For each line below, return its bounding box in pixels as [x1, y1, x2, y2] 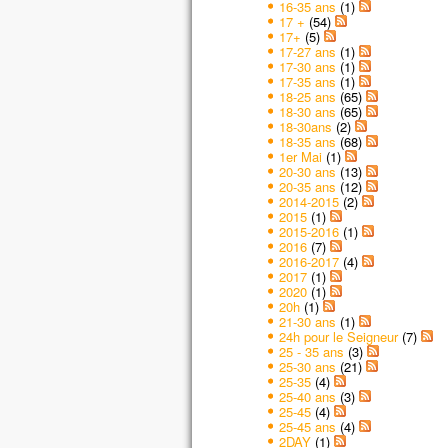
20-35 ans [278, 176, 336, 196]
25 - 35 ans [278, 341, 344, 361]
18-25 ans [278, 86, 336, 106]
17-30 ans [278, 56, 336, 76]
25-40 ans [278, 386, 336, 406]
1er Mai [278, 146, 322, 166]
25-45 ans [278, 416, 336, 436]
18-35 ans [278, 131, 336, 151]
